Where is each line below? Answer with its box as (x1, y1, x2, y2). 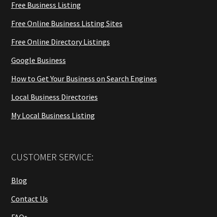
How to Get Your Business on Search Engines (11, 73, 157, 83)
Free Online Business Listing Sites (11, 18, 123, 28)
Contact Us (11, 193, 48, 203)
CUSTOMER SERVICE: (11, 150, 93, 163)
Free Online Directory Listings (11, 36, 110, 46)
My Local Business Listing (11, 110, 95, 120)
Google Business (11, 55, 66, 65)
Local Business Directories (11, 92, 98, 102)
